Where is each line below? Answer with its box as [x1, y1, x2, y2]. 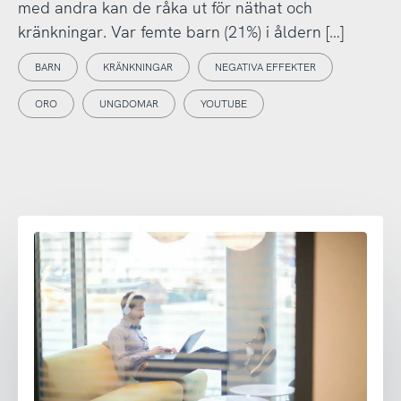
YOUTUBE [200, 97, 247, 112]
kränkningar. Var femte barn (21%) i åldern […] [17, 21, 344, 42]
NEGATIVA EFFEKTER [214, 60, 316, 75]
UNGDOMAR [98, 97, 158, 112]
